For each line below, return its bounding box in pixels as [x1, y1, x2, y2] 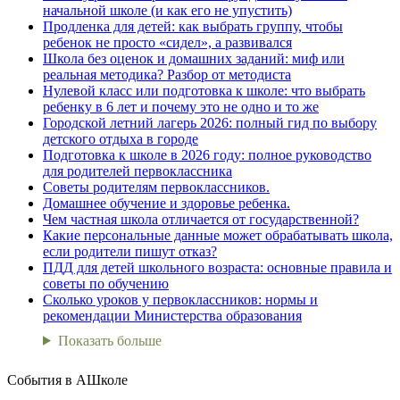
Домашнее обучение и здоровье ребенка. [43, 195, 290, 211]
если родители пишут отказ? [43, 243, 217, 259]
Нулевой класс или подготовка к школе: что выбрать [43, 82, 365, 98]
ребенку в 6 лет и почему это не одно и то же [43, 98, 319, 114]
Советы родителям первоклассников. [43, 179, 270, 195]
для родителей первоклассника [43, 162, 232, 179]
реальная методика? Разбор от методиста [43, 66, 291, 82]
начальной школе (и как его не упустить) [43, 2, 292, 18]
